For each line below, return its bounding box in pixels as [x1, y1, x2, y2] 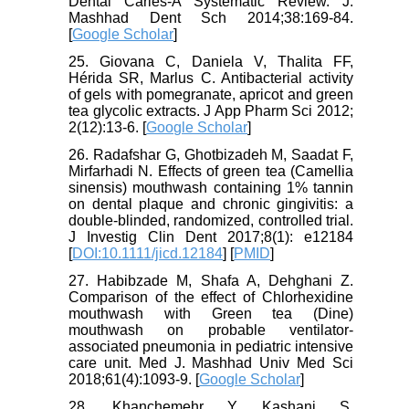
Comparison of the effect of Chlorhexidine [68, 289, 353, 306]
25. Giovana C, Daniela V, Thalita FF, [68, 54, 353, 70]
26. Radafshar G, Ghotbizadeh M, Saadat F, [68, 147, 353, 163]
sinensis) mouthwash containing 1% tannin [68, 180, 353, 196]
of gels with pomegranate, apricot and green [68, 87, 353, 103]
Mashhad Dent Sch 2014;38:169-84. [68, 10, 353, 26]
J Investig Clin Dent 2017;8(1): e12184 [68, 229, 353, 246]
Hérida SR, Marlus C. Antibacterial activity [68, 70, 353, 87]
